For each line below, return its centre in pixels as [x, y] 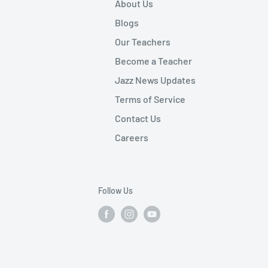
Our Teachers [143, 41]
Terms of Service [150, 99]
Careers [132, 137]
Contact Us [138, 118]
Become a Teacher [153, 60]
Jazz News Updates [155, 80]
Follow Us [115, 190]
